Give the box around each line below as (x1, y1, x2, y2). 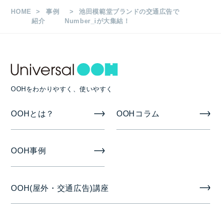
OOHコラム (116, 110, 160, 118)
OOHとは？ (11, 110, 55, 118)
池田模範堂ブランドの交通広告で (79, 7, 180, 15)
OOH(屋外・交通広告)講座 (11, 184, 110, 193)
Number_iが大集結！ (65, 17, 130, 25)
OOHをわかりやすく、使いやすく (11, 85, 113, 93)
